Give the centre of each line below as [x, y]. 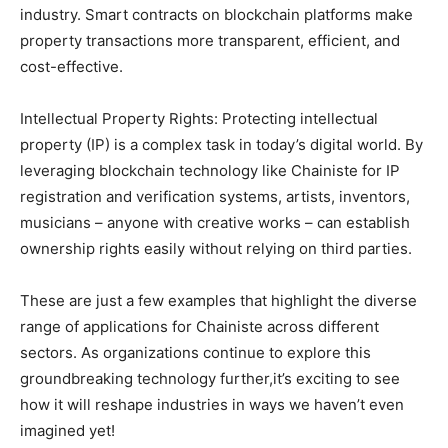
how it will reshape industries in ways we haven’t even [212, 404]
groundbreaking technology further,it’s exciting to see [210, 378]
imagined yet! [67, 430]
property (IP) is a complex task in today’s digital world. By [221, 144]
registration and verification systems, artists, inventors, [215, 196]
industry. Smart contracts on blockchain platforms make [216, 14]
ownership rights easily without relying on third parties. [216, 248]
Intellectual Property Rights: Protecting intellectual [199, 118]
